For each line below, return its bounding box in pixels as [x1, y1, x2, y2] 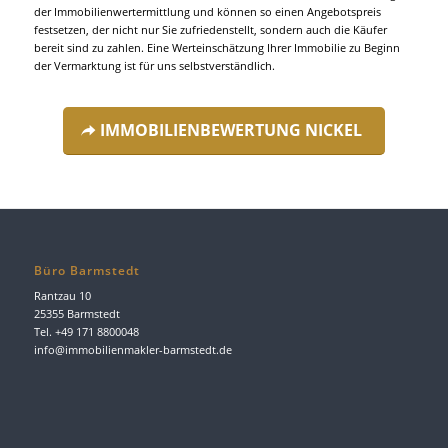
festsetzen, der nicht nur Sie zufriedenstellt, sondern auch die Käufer [33, 21, 387, 37]
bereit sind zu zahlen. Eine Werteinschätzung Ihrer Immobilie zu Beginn [33, 39, 400, 55]
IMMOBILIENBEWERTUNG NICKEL [99, 118, 362, 141]
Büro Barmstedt [33, 262, 140, 280]
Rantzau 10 [33, 287, 91, 303]
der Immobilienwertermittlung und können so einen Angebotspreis [33, 3, 381, 19]
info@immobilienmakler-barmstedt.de [33, 341, 232, 357]
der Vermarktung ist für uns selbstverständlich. [33, 57, 275, 73]
